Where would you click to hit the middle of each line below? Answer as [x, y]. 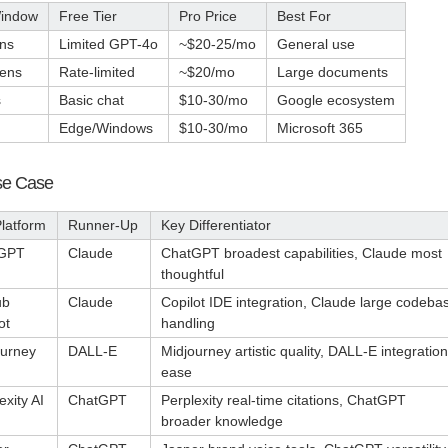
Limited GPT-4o [108, 44]
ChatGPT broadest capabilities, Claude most [301, 252]
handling [188, 322]
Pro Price [208, 16]
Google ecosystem [336, 100]
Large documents [332, 72]
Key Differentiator [216, 224]
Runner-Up [103, 224]
